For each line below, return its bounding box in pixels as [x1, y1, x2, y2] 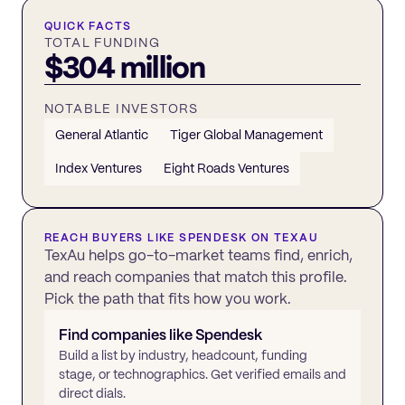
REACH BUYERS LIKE [44, 230, 180, 245]
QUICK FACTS [44, 18, 132, 33]
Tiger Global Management [170, 126, 323, 143]
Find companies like [59, 325, 195, 344]
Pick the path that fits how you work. [44, 288, 291, 308]
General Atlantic [55, 126, 148, 143]
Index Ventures [55, 159, 142, 176]
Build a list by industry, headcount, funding [59, 346, 307, 363]
